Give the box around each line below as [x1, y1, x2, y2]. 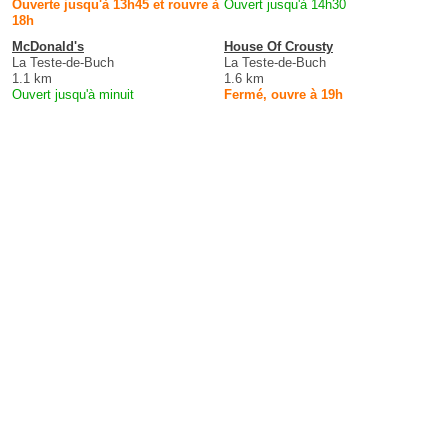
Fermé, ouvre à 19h [224, 87, 343, 103]
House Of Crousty [224, 39, 333, 55]
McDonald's [12, 39, 84, 55]
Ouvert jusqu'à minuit [12, 87, 134, 103]
